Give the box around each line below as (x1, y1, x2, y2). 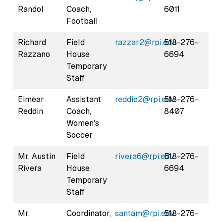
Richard (18, 37, 46, 48)
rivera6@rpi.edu (115, 151, 174, 162)
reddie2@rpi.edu (115, 94, 175, 105)
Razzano (18, 49, 50, 59)
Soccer (66, 129, 93, 140)
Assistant (66, 94, 101, 105)
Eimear (18, 94, 44, 105)
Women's (66, 117, 99, 128)
